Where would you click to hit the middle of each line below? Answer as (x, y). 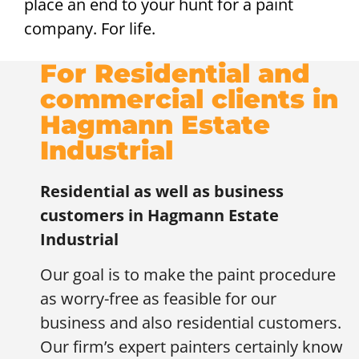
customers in (94, 215)
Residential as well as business (162, 191)
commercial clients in (189, 99)
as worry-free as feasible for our (158, 299)
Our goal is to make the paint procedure (188, 275)
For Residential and (175, 73)
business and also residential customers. (191, 323)
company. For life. (90, 29)
